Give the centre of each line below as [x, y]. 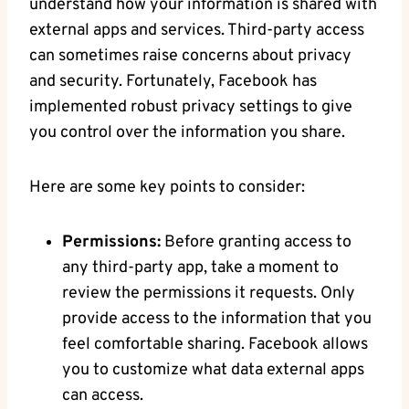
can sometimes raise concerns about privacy [190, 56]
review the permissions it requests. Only [209, 293]
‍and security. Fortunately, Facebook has [173, 81]
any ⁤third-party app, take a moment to [200, 267]
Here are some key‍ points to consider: [167, 187]
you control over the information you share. [187, 132]
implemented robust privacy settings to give [191, 107]
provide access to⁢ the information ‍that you [217, 319]
